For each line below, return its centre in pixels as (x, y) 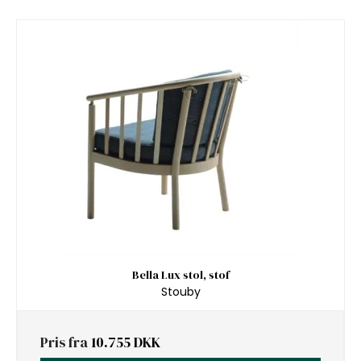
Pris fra (66, 342)
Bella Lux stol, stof (180, 275)
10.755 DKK (126, 342)
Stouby (180, 291)
